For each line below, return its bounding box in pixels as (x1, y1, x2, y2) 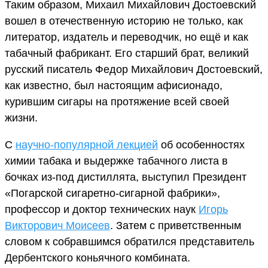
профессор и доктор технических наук (5, 203, 199, 215)
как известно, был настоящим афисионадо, (5, 79, 223, 92)
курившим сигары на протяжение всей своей (5, 95, 229, 108)
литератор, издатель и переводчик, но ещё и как (5, 31, 248, 43)
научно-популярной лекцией (16, 138, 158, 151)
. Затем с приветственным (110, 219, 241, 232)
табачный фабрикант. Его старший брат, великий (5, 47, 249, 59)
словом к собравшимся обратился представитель (5, 235, 254, 248)
